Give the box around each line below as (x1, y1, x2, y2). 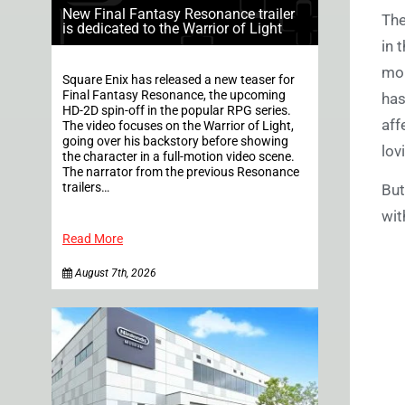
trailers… (62, 179, 109, 195)
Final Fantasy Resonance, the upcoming (62, 87, 286, 103)
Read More (62, 231, 123, 247)
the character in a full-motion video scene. (62, 148, 306, 165)
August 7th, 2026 (72, 266, 156, 279)
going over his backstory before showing (62, 133, 288, 149)
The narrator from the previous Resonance (62, 164, 299, 180)
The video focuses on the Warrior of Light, (62, 118, 294, 134)
